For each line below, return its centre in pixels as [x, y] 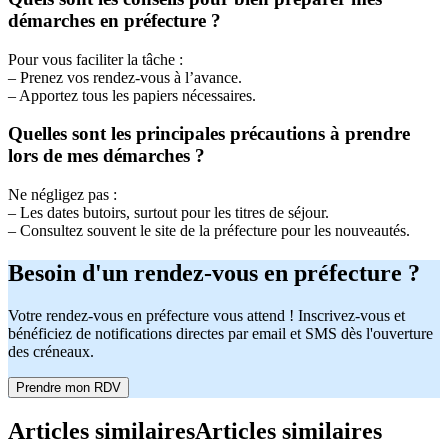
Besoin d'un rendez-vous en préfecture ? [214, 272]
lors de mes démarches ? [106, 156]
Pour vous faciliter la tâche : [95, 59]
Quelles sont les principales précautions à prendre [209, 134]
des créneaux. [51, 351]
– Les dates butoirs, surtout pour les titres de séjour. [168, 213]
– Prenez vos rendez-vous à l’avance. [125, 77]
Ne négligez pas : [62, 195]
